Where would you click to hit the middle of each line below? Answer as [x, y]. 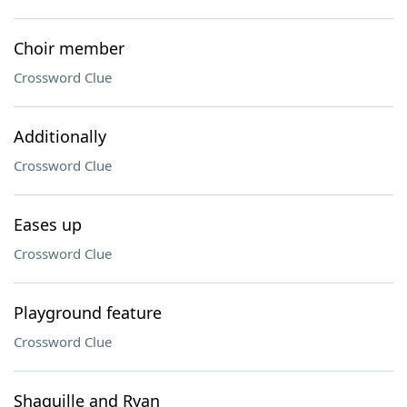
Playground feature [88, 313]
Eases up [48, 224]
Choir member [69, 48]
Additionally [60, 136]
